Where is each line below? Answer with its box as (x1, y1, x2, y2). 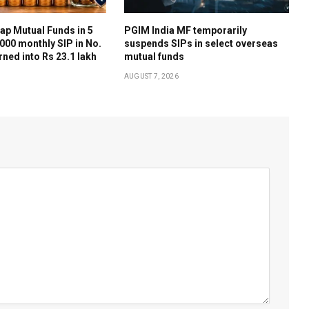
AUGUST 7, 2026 (123, 72, 179, 80)
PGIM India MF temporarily (123, 24, 247, 36)
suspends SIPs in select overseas (123, 37, 278, 49)
